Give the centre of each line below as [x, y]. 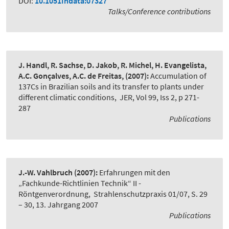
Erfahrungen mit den [135, 173]
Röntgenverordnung [53, 194]
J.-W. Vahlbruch [45, 173]
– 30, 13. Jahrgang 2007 [58, 205]
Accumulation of [178, 76]
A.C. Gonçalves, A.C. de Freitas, [71, 76]
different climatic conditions [66, 97]
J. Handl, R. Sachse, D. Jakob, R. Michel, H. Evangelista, [112, 65]
